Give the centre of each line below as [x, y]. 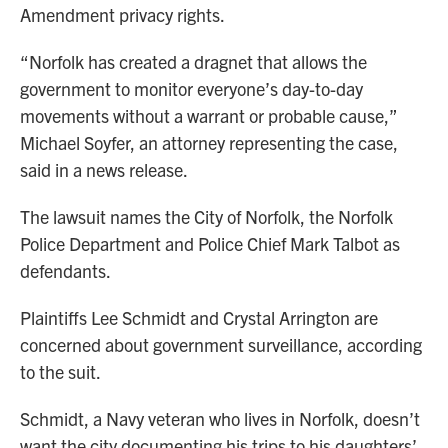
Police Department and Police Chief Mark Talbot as [210, 243]
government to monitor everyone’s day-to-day [191, 88]
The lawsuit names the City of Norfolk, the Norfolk [206, 216]
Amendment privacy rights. [122, 14]
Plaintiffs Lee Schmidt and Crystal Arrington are [199, 317]
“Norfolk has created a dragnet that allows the [193, 61]
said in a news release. [104, 169]
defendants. [65, 270]
